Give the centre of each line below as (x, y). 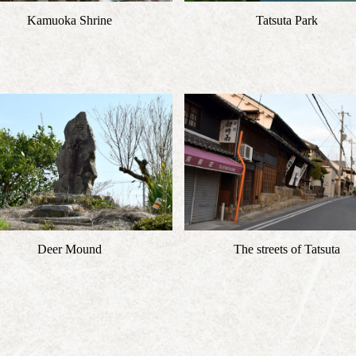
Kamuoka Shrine (70, 20)
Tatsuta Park (286, 20)
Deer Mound (70, 249)
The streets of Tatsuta (286, 249)
